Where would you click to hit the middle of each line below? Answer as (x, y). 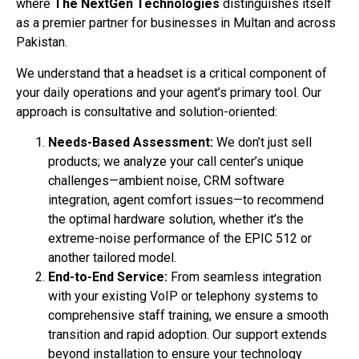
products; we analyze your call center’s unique (176, 162)
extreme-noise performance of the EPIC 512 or (180, 239)
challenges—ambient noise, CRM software (166, 181)
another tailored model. (112, 258)
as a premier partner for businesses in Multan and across (176, 23)
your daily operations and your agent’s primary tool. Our (169, 92)
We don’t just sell (262, 143)
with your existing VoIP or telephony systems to (183, 296)
